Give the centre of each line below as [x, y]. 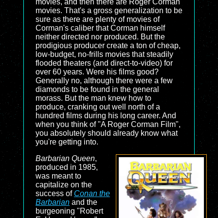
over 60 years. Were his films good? [97, 72]
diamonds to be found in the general [97, 89]
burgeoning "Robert [69, 211]
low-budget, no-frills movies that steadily [104, 54]
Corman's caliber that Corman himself [100, 28]
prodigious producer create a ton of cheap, [108, 45]
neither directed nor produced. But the [100, 37]
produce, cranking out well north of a [98, 107]
